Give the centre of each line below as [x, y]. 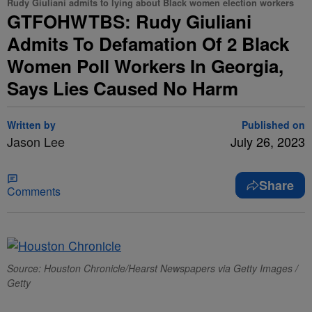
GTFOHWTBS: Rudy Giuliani [129, 21]
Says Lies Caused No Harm [123, 88]
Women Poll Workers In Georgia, [145, 66]
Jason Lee [36, 141]
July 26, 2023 [268, 141]
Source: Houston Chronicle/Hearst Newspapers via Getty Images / [153, 268]
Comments [34, 191]
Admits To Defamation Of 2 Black [148, 44]
